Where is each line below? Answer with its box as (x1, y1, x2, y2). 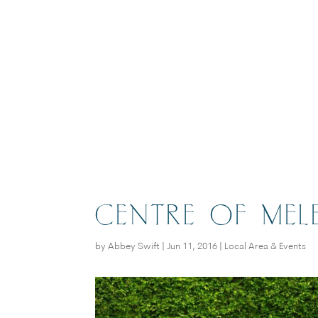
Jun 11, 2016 (167, 241, 218, 251)
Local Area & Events (224, 241, 307, 251)
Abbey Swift (108, 241, 160, 251)
